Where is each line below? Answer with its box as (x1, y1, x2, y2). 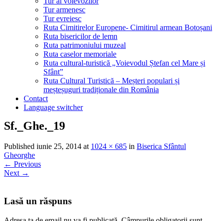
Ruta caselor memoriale (43, 49, 116, 58)
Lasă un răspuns (4, 196, 72, 207)
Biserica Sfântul (137, 142, 186, 151)
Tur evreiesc (43, 14, 81, 23)
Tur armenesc (43, 5, 85, 14)
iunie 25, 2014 (37, 142, 81, 151)
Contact (24, 94, 48, 103)
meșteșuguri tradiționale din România (43, 85, 159, 94)
